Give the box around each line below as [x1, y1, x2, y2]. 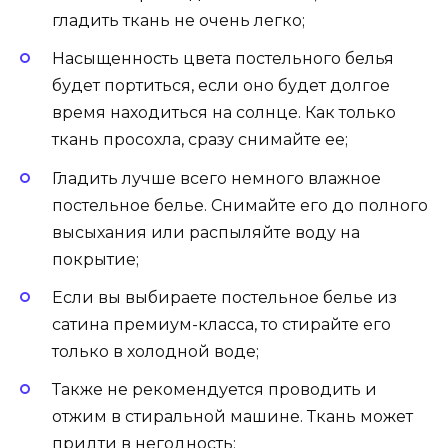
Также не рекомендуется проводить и [52, 379, 377, 399]
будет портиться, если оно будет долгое [52, 76, 390, 96]
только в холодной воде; [52, 341, 259, 361]
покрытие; [52, 249, 139, 269]
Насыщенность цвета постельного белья [52, 49, 394, 69]
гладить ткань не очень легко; [52, 11, 305, 31]
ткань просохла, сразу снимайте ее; [52, 130, 348, 150]
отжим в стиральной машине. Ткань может [52, 406, 413, 426]
